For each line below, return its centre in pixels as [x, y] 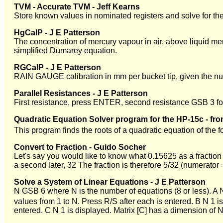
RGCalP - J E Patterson [57, 67]
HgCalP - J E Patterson [57, 32]
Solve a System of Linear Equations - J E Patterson [110, 182]
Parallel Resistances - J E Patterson [81, 93]
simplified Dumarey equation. [65, 50]
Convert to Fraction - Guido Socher [80, 147]
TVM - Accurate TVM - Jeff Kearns [77, 6]
